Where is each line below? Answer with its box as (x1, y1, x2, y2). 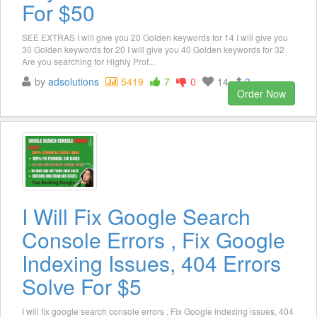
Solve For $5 (22, 271, 142, 302)
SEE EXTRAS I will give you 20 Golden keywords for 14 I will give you (22, 31, 288, 44)
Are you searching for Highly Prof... (22, 55, 155, 68)
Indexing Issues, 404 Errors (22, 248, 281, 279)
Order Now (237, 86, 286, 101)
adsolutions (48, 74, 99, 89)
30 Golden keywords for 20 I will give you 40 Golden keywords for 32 (22, 43, 284, 56)
